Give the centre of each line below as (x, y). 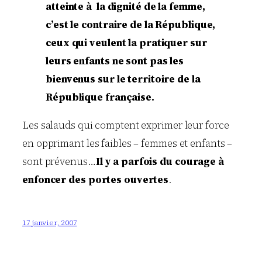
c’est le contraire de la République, (131, 24)
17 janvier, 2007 (50, 223)
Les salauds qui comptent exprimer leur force (126, 125)
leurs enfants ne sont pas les (115, 61)
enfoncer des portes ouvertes (96, 180)
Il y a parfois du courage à (161, 162)
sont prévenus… (59, 162)
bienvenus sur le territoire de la (123, 79)
